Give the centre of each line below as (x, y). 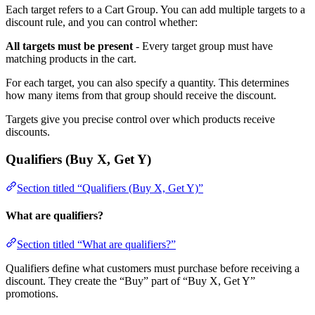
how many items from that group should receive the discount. (141, 96)
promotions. (32, 294)
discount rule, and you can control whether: (102, 22)
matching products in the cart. (71, 59)
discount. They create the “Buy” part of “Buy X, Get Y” (130, 281)
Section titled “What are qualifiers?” (96, 245)
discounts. (28, 132)
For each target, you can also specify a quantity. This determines (147, 83)
